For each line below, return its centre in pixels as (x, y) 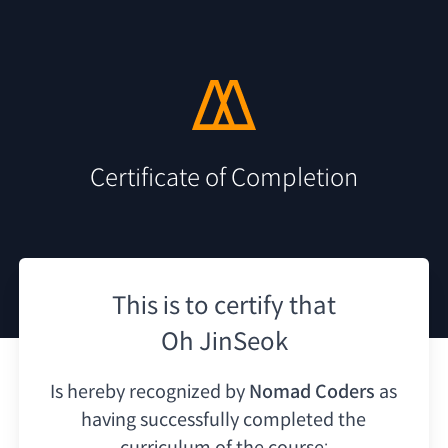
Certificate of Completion (224, 177)
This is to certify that (224, 305)
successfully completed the (253, 419)
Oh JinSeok (224, 341)
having (109, 419)
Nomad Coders (312, 391)
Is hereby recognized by (148, 391)
